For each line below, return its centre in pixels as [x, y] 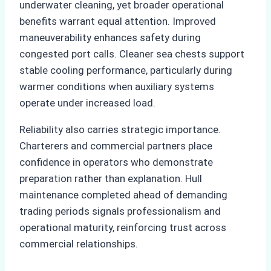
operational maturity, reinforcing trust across [123, 227]
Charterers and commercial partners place [116, 145]
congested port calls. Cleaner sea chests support [132, 54]
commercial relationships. [79, 243]
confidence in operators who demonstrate [116, 162]
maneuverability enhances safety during [110, 37]
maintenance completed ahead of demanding [123, 194]
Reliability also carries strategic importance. [120, 129]
